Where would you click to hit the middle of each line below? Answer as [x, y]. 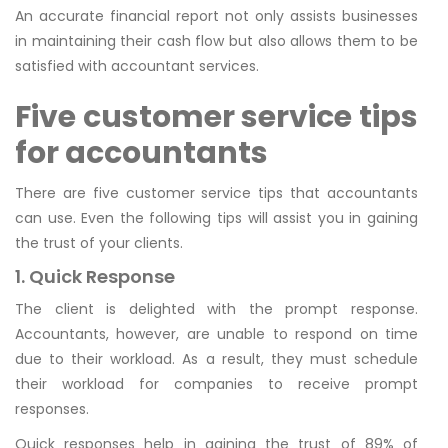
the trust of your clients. [99, 243]
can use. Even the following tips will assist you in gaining [216, 218]
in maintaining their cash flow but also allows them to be [216, 41]
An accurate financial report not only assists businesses [216, 16]
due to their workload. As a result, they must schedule [216, 359]
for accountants [141, 153]
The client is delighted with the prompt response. [216, 309]
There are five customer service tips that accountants [216, 193]
